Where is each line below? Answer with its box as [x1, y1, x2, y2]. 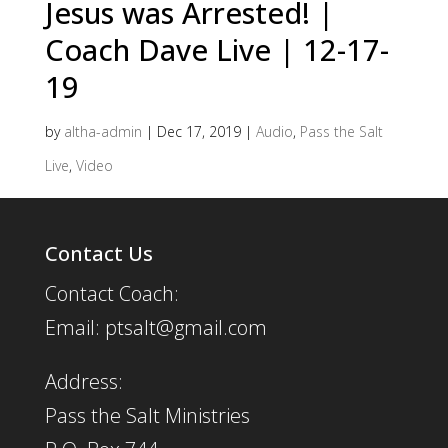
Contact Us [44, 240, 153, 268]
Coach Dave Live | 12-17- [44, 30, 389, 70]
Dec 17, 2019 [156, 122, 241, 142]
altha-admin [63, 122, 142, 142]
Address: [44, 368, 123, 396]
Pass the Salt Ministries [44, 402, 250, 430]
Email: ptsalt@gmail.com [44, 314, 267, 342]
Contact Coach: [44, 280, 179, 308]
